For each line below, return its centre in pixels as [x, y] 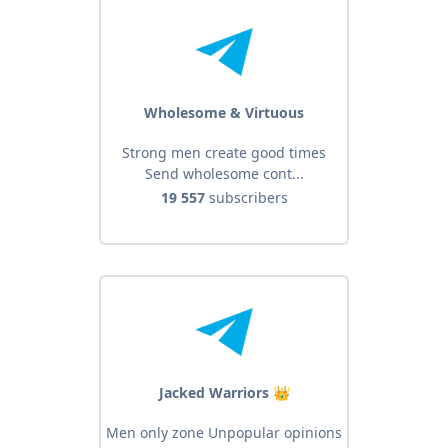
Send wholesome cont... [224, 174]
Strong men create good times [224, 153]
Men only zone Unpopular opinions [224, 433]
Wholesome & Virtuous [224, 113]
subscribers [246, 198]
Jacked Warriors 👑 [224, 393]
